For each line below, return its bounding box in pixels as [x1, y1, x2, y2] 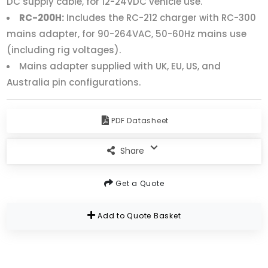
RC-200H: [19, 11, 65, 24]
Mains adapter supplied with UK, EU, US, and [19, 59, 221, 72]
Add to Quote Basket [95, 211, 181, 221]
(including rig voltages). [7, 43, 121, 56]
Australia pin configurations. [7, 75, 141, 89]
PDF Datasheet [109, 115, 171, 126]
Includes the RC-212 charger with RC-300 [64, 11, 257, 24]
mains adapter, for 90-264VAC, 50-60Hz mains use [7, 27, 247, 40]
